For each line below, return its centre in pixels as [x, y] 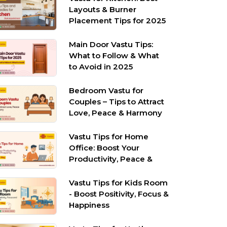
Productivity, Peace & [111, 159]
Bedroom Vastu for [106, 90]
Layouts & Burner [103, 9]
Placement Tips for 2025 [118, 21]
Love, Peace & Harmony [116, 113]
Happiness [89, 205]
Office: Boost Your [104, 148]
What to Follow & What [114, 55]
